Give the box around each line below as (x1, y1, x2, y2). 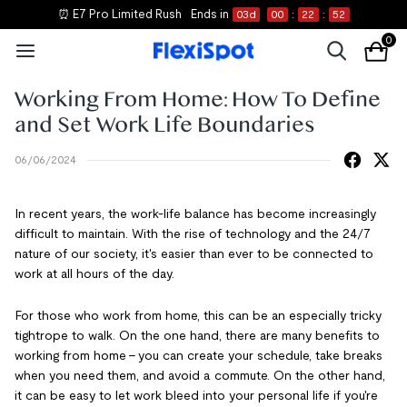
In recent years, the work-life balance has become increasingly (15, 206, 376, 221)
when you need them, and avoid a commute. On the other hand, (15, 368, 385, 382)
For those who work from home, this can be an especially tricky (15, 308, 382, 323)
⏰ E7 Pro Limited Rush (57, 7, 182, 21)
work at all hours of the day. (15, 266, 174, 281)
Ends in (190, 7, 229, 21)
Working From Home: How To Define (15, 87, 381, 113)
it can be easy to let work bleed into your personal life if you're (15, 388, 378, 402)
